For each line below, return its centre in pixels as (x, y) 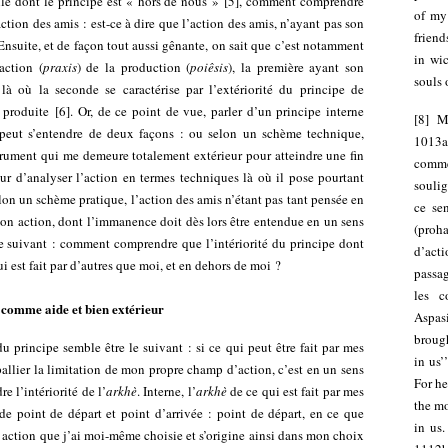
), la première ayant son (296, 67)
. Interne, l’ (166, 391)
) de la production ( (133, 67)
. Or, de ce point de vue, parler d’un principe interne (217, 111)
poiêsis (209, 67)
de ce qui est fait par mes (297, 391)
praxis (59, 67)
